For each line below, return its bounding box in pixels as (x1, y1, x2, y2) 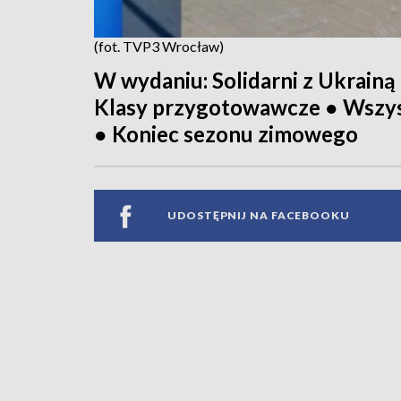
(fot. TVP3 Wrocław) (94, 37, 224, 55)
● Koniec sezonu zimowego (94, 120, 358, 147)
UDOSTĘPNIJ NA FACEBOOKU (167, 209, 350, 223)
